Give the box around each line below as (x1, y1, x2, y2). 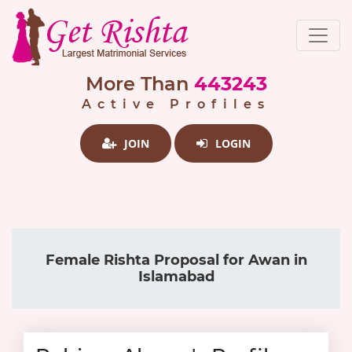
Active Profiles (82, 97, 270, 112)
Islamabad (137, 268, 214, 285)
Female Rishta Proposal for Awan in (45, 251, 307, 269)
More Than (85, 72, 189, 95)
